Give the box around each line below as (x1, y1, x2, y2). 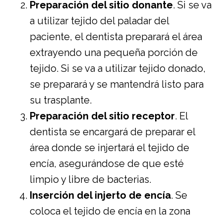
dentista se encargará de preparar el (30, 126, 195, 138)
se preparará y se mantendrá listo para (30, 78, 204, 91)
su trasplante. (30, 94, 92, 107)
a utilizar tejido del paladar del (30, 15, 169, 27)
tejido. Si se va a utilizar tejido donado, (30, 62, 206, 75)
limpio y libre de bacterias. (30, 173, 151, 186)
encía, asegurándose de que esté (30, 158, 184, 170)
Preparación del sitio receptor (30, 110, 175, 122)
